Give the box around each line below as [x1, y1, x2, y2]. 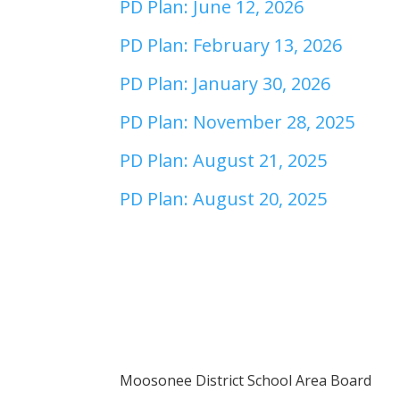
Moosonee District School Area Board [120, 371, 372, 390]
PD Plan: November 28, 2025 [120, 110, 355, 135]
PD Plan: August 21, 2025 [120, 148, 328, 173]
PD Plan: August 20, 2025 [120, 187, 328, 212]
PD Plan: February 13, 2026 [120, 33, 343, 58]
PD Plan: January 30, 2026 [120, 71, 331, 96]
